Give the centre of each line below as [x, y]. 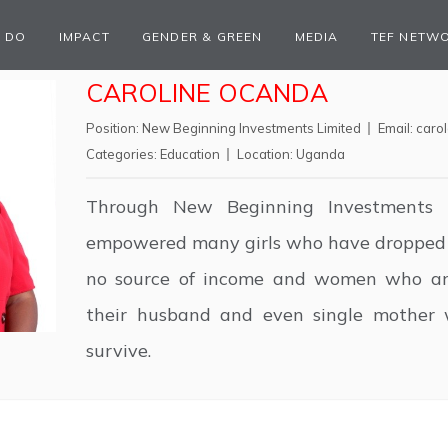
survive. [118, 350]
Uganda [320, 154]
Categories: [123, 154]
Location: [266, 154]
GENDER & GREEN [202, 36]
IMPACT [84, 36]
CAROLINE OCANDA [207, 92]
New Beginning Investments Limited [251, 128]
